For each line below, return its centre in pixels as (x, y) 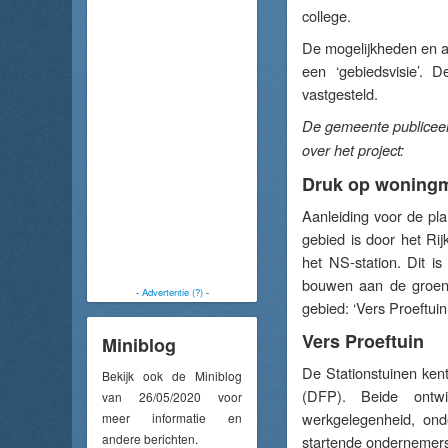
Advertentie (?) (172, 292)
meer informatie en (172, 417)
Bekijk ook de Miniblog (172, 375)
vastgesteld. (340, 93)
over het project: (353, 150)
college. (326, 15)
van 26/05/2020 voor (172, 396)
